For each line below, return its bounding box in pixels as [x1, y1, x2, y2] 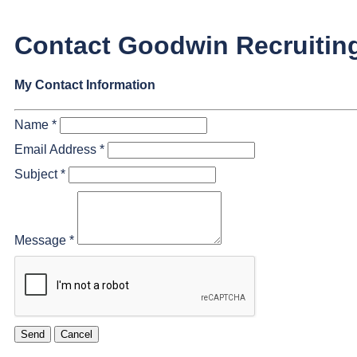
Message [14, 233, 66, 247]
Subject [14, 167, 57, 182]
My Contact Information [14, 77, 155, 92]
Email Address [14, 143, 96, 157]
